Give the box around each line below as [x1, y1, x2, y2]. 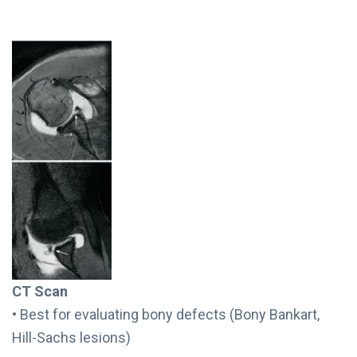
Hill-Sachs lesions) [12, 328, 131, 346]
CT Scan [12, 282, 68, 300]
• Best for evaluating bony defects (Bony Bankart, [12, 305, 320, 323]
